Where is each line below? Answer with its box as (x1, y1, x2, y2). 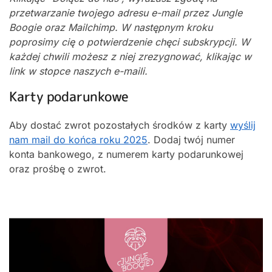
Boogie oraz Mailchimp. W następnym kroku (9, 21, 212, 33)
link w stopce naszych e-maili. (9, 65, 148, 77)
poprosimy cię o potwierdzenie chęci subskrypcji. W (9, 36, 250, 48)
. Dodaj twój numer (148, 134, 235, 146)
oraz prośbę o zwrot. (9, 163, 106, 175)
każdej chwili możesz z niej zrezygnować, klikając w (9, 50, 251, 63)
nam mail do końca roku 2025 (9, 134, 148, 146)
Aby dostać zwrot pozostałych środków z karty (9, 119, 230, 131)
